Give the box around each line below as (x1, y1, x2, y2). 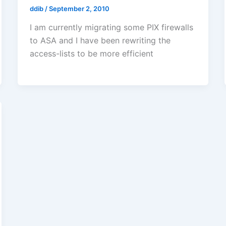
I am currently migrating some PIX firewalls (29, 22, 193, 33)
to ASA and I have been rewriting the (29, 35, 171, 46)
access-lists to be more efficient (29, 48, 153, 59)
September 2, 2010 (48, 4, 109, 13)
